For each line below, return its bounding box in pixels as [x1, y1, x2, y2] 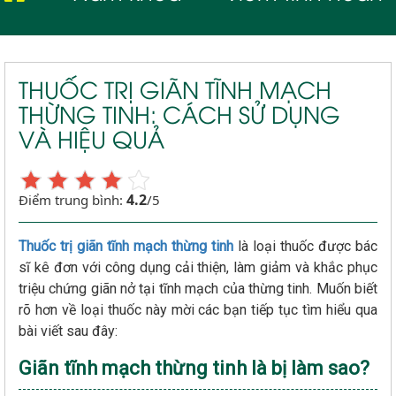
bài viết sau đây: [19, 322, 121, 339]
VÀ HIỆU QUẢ [19, 121, 164, 154]
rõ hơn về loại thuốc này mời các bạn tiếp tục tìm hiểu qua [19, 301, 377, 318]
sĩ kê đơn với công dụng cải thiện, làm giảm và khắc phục [19, 258, 377, 276]
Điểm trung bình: [19, 190, 126, 209]
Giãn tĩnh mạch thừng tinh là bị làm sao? [19, 356, 374, 379]
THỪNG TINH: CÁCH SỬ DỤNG [19, 96, 340, 129]
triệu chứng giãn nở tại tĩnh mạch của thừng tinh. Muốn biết [19, 279, 377, 297]
